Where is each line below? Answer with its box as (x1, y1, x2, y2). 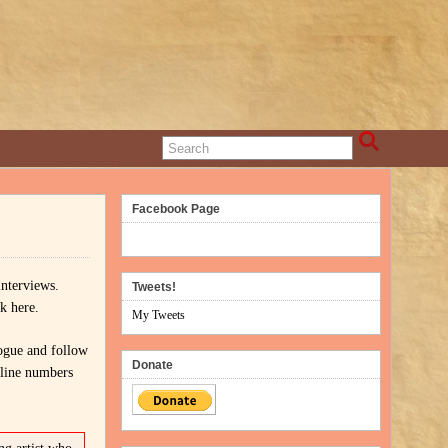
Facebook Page (131, 202, 220, 216)
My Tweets (131, 308, 185, 322)
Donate (131, 358, 173, 372)
